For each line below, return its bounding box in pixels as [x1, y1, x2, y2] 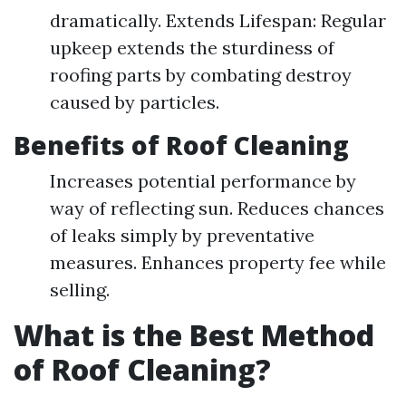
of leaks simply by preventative [50, 224, 314, 246]
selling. [50, 278, 110, 301]
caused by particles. [50, 91, 219, 113]
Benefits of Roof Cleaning [14, 128, 349, 162]
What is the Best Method [14, 315, 374, 354]
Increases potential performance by [50, 169, 356, 192]
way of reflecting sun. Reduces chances [50, 197, 384, 219]
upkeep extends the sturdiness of [50, 36, 334, 59]
